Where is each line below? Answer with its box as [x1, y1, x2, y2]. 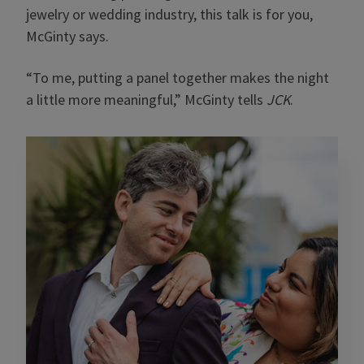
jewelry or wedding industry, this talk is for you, [26, 5, 313, 24]
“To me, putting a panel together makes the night [26, 68, 329, 87]
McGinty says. [26, 27, 109, 45]
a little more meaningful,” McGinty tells [26, 90, 266, 109]
